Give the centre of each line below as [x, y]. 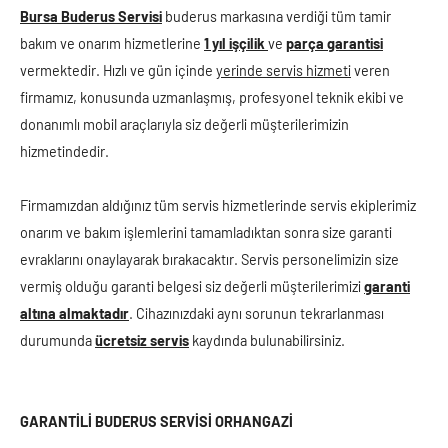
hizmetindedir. [64, 151]
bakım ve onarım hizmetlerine [112, 43]
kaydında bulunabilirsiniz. [270, 340]
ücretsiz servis [142, 340]
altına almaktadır [74, 313]
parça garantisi [334, 43]
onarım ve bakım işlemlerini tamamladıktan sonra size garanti [206, 232]
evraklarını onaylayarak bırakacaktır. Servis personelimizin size [209, 259]
